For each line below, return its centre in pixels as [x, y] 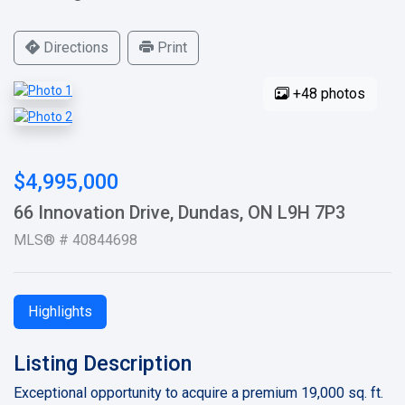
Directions [74, 48]
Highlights [60, 311]
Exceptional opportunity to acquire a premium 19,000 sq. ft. [198, 392]
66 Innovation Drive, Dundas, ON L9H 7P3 [179, 212]
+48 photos [327, 93]
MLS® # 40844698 [75, 240]
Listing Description [103, 363]
